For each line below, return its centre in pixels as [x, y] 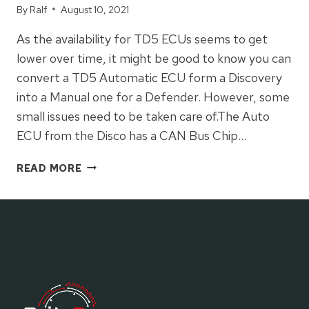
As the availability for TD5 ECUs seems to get [142, 39]
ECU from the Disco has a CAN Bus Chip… [131, 135]
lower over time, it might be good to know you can [154, 58]
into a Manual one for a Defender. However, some [153, 97]
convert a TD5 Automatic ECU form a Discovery [149, 77]
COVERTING [114, 165]
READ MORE [49, 168]
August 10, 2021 [95, 9]
